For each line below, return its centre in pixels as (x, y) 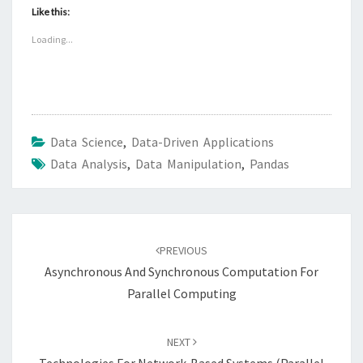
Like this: (51, 12)
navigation (52, 245)
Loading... (52, 40)
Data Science (87, 142)
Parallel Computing (181, 294)
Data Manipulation (188, 164)
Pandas (269, 164)
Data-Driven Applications (203, 142)
